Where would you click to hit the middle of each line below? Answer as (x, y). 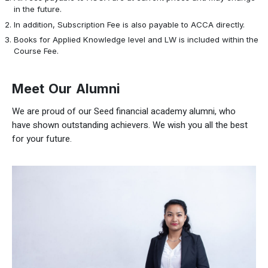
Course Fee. (36, 51)
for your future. (42, 138)
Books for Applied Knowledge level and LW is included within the (136, 40)
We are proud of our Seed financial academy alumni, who (124, 111)
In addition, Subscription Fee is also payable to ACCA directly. (130, 24)
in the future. (38, 9)
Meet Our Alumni (66, 89)
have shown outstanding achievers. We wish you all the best (130, 125)
